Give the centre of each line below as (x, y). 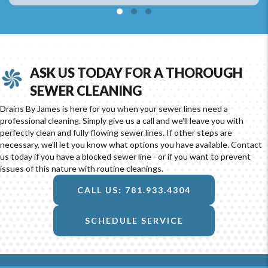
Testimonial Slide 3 (176, 23)
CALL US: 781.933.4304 (134, 190)
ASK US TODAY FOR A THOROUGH (136, 72)
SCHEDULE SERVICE (134, 221)
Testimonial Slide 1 (147, 23)
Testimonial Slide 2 (162, 23)
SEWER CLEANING (86, 90)
